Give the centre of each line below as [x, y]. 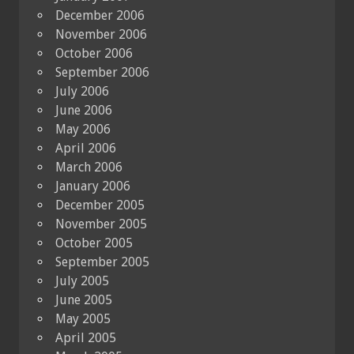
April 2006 [86, 148]
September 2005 [102, 262]
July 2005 [82, 281]
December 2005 [100, 205]
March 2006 [89, 167]
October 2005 [94, 243]
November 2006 [101, 34]
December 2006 [100, 15]
